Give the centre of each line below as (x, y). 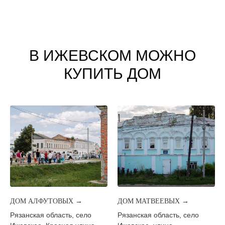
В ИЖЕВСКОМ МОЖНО (113, 55)
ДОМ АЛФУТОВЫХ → (46, 201)
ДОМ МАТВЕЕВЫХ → (153, 201)
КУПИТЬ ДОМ (113, 74)
